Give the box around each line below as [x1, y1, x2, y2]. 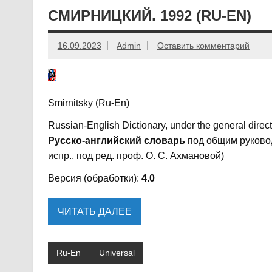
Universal [98, 248, 135, 258]
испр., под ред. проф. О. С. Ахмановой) [47, 151, 224, 161]
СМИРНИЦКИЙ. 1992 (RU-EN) [47, 7, 251, 24]
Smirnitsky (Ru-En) [47, 98, 129, 109]
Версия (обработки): [47, 173, 141, 184]
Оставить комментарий [157, 41, 250, 51]
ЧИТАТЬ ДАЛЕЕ [57, 206, 132, 217]
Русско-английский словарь [47, 135, 185, 146]
